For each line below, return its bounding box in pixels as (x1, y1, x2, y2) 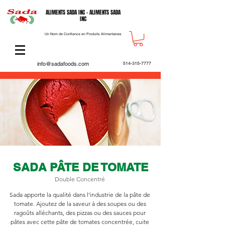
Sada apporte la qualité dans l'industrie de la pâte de (10, 191, 150, 199)
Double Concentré (55, 175, 105, 183)
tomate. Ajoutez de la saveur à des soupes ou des (14, 200, 146, 208)
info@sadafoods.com (37, 60, 89, 68)
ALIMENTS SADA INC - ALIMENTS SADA (45, 8, 121, 17)
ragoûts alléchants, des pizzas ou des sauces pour (14, 209, 146, 217)
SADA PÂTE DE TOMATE (13, 160, 149, 174)
